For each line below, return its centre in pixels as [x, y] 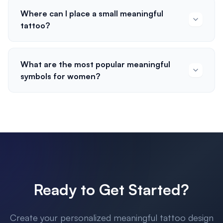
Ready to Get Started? [111, 189]
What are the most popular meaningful [95, 64]
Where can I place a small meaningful [92, 13]
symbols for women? [60, 76]
